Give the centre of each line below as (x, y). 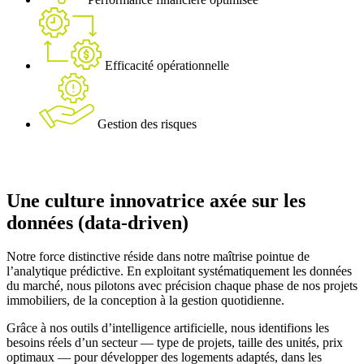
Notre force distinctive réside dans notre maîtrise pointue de (158, 257)
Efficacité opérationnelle (167, 65)
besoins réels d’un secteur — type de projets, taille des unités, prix (175, 343)
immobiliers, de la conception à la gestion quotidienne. (145, 301)
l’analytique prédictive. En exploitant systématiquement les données (179, 271)
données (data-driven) (97, 222)
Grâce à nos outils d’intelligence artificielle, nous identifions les (168, 328)
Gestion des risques (147, 123)
